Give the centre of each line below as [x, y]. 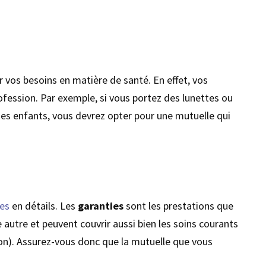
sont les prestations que [179, 205]
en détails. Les [44, 205]
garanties [101, 205]
